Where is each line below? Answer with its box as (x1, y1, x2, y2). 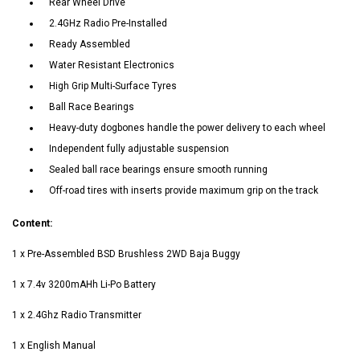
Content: (12, 218, 52, 230)
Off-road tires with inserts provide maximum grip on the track (49, 185, 318, 197)
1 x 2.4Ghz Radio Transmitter (12, 309, 141, 321)
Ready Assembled (49, 39, 130, 51)
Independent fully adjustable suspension (49, 143, 229, 155)
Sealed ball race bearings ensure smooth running (49, 164, 268, 176)
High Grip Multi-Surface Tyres (49, 80, 177, 92)
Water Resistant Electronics (49, 59, 174, 72)
